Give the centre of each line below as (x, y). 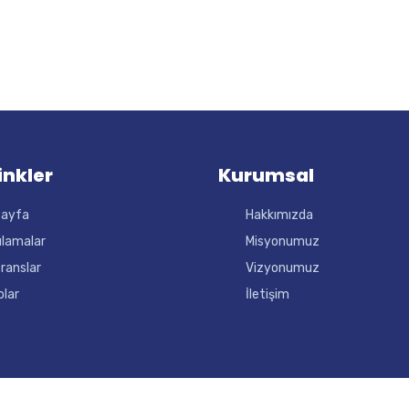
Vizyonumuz (283, 268)
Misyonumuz (283, 242)
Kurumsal (266, 176)
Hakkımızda (279, 215)
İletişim (267, 295)
